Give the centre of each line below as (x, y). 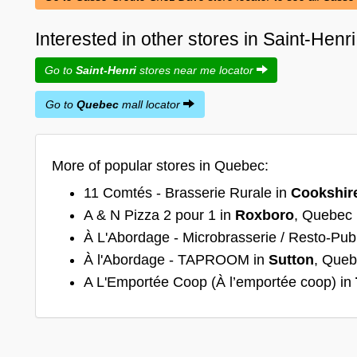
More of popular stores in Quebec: (160, 165)
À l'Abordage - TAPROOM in (176, 259)
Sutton (291, 259)
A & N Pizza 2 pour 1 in (159, 215)
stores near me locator (196, 70)
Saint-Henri (106, 70)
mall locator (151, 104)
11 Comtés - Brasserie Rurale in (187, 192)
